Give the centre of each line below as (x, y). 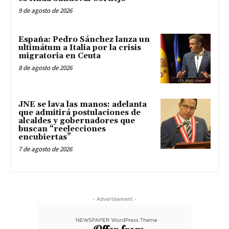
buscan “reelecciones (62, 129)
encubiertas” (45, 138)
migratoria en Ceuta (60, 56)
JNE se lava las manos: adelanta (83, 105)
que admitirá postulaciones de (79, 113)
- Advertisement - (114, 199)
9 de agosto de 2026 (45, 10)
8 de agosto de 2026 (45, 67)
